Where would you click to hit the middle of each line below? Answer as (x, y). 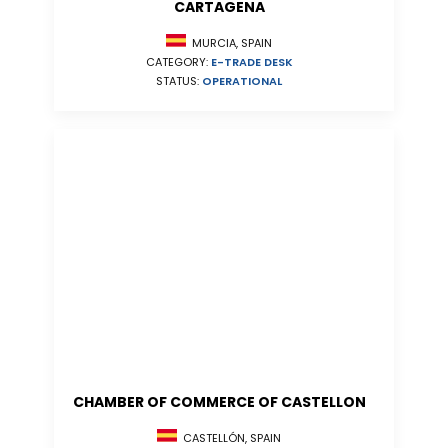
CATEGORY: (178, 62)
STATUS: (179, 81)
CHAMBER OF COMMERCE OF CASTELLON (219, 402)
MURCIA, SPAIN (229, 43)
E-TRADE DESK (251, 62)
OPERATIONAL (242, 81)
